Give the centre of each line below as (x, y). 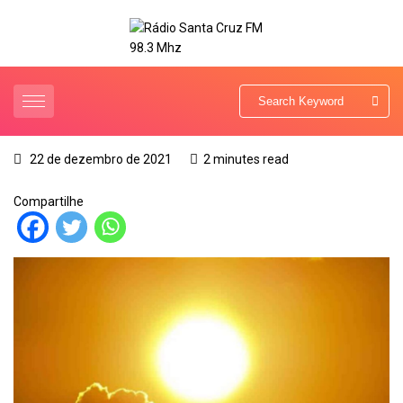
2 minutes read (246, 160)
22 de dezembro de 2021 (99, 160)
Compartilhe (49, 202)
